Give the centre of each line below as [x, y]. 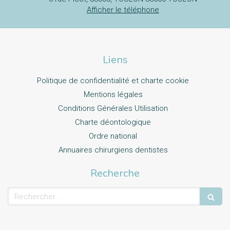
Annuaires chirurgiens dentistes [113, 150]
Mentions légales [113, 95]
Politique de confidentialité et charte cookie [113, 81]
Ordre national [113, 136]
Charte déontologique [113, 122]
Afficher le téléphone [123, 10]
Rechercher [29, 192]
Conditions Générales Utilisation [113, 109]
